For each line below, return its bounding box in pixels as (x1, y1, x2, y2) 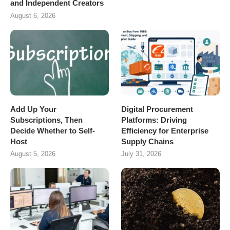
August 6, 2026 (10, 12, 55, 20)
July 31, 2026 (121, 149, 162, 158)
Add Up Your (10, 104, 56, 113)
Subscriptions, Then (10, 115, 83, 124)
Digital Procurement (121, 104, 194, 113)
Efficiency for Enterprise (121, 126, 209, 135)
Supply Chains (121, 137, 174, 146)
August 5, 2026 (10, 149, 55, 158)
